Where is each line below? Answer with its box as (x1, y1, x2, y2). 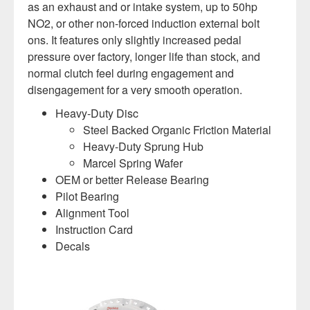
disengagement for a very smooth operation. (28, 82, 242, 98)
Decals (55, 238, 90, 254)
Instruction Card (55, 221, 133, 237)
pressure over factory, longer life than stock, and (28, 48, 260, 64)
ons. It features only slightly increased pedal (28, 32, 241, 48)
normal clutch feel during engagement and (28, 65, 234, 81)
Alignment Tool (55, 205, 129, 221)
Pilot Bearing (55, 188, 119, 204)
